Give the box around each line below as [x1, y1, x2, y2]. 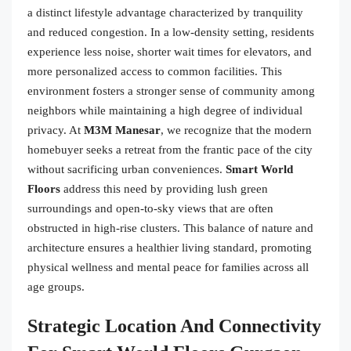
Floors [27, 182, 60, 195]
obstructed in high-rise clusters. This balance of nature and [27, 221, 313, 234]
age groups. [27, 280, 85, 293]
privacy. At [27, 123, 84, 136]
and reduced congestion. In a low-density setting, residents [27, 25, 314, 38]
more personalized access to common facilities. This [27, 64, 282, 78]
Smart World [226, 162, 293, 175]
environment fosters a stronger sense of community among [27, 84, 315, 97]
